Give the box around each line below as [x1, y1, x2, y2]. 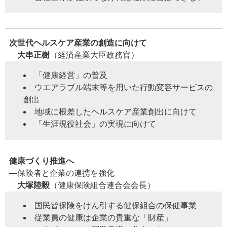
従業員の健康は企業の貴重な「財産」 [34, 213, 172, 222]
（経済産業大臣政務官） [50, 51, 139, 60]
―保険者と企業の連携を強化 [9, 169, 115, 178]
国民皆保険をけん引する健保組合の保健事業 [34, 201, 197, 210]
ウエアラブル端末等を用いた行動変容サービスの [34, 83, 213, 92]
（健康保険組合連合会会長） [50, 181, 155, 190]
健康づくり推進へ [9, 157, 74, 166]
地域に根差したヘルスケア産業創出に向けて [34, 107, 197, 117]
